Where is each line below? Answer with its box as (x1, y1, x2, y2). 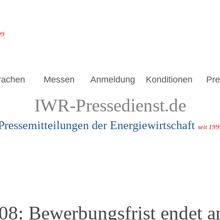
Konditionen (146, 75, 192, 84)
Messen (44, 75, 75, 84)
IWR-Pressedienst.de (34, 95, 186, 115)
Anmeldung (90, 75, 135, 84)
